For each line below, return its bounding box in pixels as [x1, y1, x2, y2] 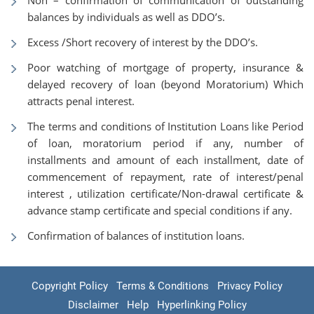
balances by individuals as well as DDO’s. [27, 10, 225, 24]
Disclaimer [67, 299, 118, 311]
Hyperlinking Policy [156, 299, 247, 311]
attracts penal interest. [27, 94, 135, 108]
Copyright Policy [32, 280, 108, 292]
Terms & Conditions [116, 280, 209, 292]
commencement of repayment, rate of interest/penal [27, 170, 303, 184]
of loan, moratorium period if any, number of [27, 136, 303, 150]
